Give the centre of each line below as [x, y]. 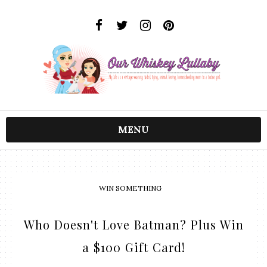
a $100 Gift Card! [133, 247]
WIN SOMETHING [130, 188]
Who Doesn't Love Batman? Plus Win [133, 225]
